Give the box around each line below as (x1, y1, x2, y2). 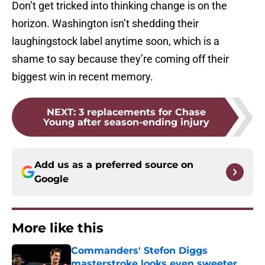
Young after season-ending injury (43, 117, 209, 128)
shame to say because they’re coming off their (12, 53, 229, 66)
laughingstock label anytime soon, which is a (12, 35, 219, 48)
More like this (12, 220, 104, 237)
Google (34, 173, 69, 185)
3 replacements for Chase (78, 106, 206, 118)
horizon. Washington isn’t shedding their (12, 17, 199, 30)
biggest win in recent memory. (12, 70, 153, 83)
